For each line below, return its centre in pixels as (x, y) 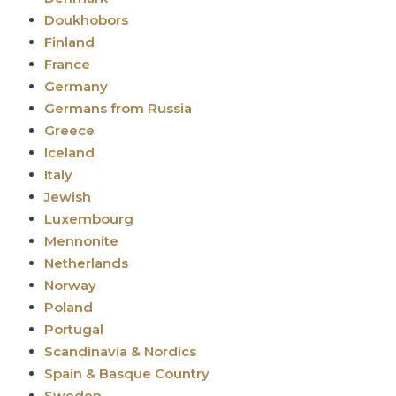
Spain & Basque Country (127, 373)
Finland (69, 42)
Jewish (68, 196)
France (67, 64)
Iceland (71, 152)
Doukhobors (86, 19)
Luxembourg (89, 218)
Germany (76, 86)
